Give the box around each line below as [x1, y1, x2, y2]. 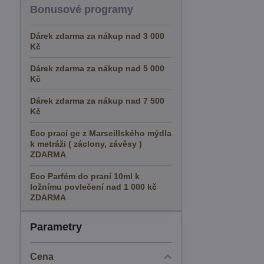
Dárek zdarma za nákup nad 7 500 [29, 96, 164, 105]
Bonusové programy [29, 4, 133, 15]
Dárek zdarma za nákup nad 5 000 [29, 64, 164, 73]
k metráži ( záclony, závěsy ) [29, 139, 142, 148]
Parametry [29, 221, 82, 233]
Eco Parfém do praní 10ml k [29, 171, 140, 181]
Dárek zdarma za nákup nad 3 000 [29, 31, 164, 41]
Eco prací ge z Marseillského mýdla [29, 128, 171, 138]
